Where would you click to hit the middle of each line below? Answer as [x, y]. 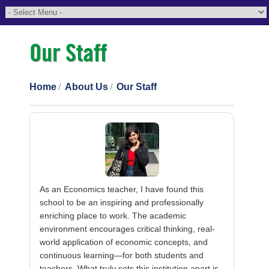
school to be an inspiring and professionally [122, 202]
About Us [87, 87]
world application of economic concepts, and [124, 242]
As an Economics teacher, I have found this [122, 189]
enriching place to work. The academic [113, 216]
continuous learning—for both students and [122, 255]
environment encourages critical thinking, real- [128, 229]
